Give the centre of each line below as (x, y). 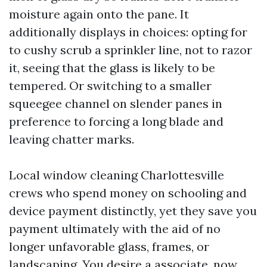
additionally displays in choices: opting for (128, 32)
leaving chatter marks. (72, 139)
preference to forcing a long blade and (116, 121)
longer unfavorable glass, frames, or (109, 246)
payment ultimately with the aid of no (115, 228)
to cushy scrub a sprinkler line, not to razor (131, 49)
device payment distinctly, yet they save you (133, 210)
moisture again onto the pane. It (99, 14)
